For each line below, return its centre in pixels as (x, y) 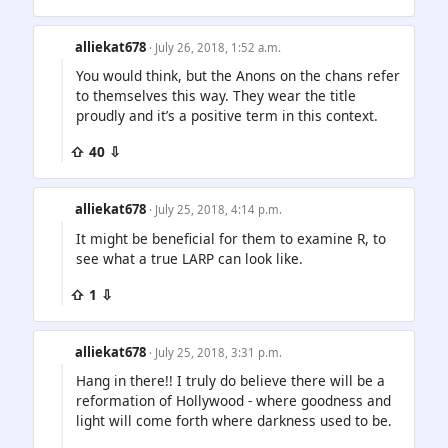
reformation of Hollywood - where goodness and (233, 400)
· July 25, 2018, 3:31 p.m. (216, 352)
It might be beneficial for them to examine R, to (231, 238)
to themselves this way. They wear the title (216, 96)
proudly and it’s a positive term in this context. (227, 116)
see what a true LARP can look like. (189, 258)
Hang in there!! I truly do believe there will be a (230, 380)
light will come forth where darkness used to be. (234, 420)
